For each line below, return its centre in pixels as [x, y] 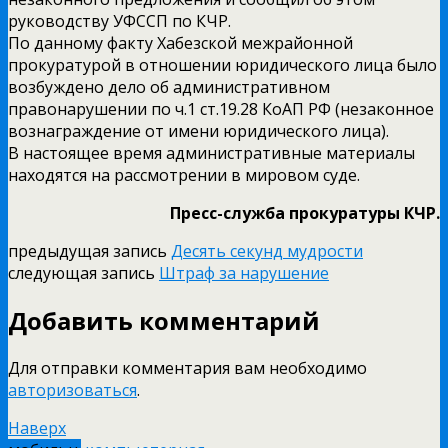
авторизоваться [72, 389]
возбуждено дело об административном [169, 86]
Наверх [37, 427]
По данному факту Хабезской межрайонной [180, 42]
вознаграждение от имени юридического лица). [198, 130]
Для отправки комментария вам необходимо [187, 367]
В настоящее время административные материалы [211, 152]
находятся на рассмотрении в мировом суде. [184, 174]
